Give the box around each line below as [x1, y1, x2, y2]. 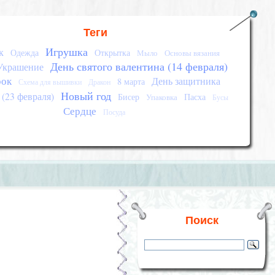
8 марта [117, 76, 145, 87]
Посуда [103, 107, 126, 117]
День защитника [151, 75, 220, 87]
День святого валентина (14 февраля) [50, 59, 228, 74]
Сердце [63, 104, 97, 118]
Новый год [61, 88, 112, 103]
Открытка [94, 47, 130, 58]
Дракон [88, 77, 110, 87]
